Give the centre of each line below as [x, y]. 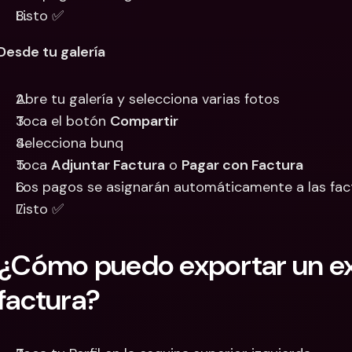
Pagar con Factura [242, 165]
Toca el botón [63, 121]
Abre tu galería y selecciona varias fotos [148, 99]
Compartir [144, 121]
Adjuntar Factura [108, 165]
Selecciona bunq [70, 143]
